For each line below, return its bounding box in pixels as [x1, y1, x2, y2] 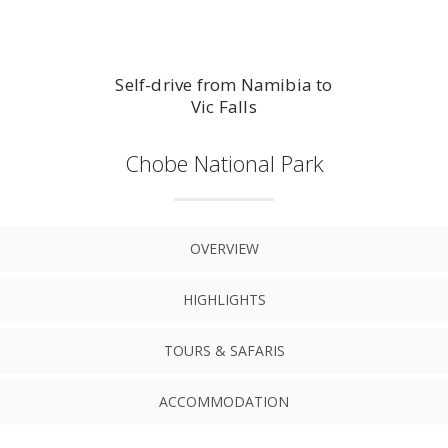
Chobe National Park [124, 147, 324, 178]
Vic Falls [191, 94, 257, 118]
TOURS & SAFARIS [163, 340, 285, 360]
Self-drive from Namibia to [115, 72, 333, 96]
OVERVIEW [189, 238, 259, 258]
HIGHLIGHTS [182, 289, 266, 309]
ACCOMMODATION [159, 391, 289, 411]
